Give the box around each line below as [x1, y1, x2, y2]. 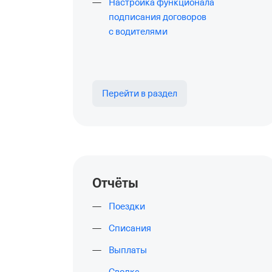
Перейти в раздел [102, 89, 177, 98]
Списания [109, 223, 151, 233]
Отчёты [92, 174, 138, 192]
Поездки [109, 202, 145, 211]
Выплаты [109, 245, 147, 255]
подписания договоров [109, 12, 206, 22]
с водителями [109, 27, 168, 36]
